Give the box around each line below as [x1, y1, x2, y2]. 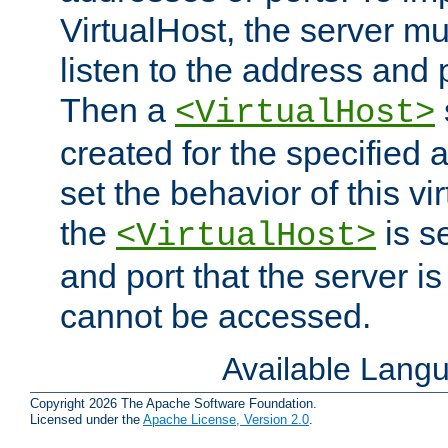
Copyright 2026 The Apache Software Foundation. [30, 395, 317, 411]
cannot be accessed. [60, 297, 371, 336]
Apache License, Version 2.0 [143, 411, 309, 427]
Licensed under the [30, 411, 143, 427]
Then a [60, 91, 175, 130]
